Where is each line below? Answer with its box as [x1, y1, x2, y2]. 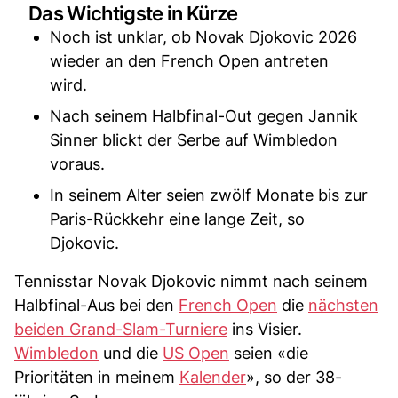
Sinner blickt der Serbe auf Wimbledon [50, 131, 338, 149]
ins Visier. [227, 320, 302, 338]
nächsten [308, 296, 378, 314]
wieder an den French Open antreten [50, 52, 329, 70]
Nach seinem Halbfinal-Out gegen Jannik [50, 107, 358, 125]
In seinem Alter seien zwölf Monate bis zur [50, 186, 368, 204]
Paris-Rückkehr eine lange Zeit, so [50, 210, 305, 228]
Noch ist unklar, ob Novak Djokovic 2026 [50, 28, 357, 46]
